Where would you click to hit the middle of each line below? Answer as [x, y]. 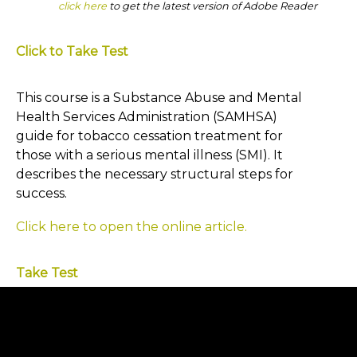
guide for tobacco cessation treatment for [149, 136]
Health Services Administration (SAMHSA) [147, 117]
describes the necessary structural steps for [155, 174]
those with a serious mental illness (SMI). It [149, 155]
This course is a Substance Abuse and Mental [159, 98]
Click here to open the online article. [131, 226]
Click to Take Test [72, 51]
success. [41, 193]
